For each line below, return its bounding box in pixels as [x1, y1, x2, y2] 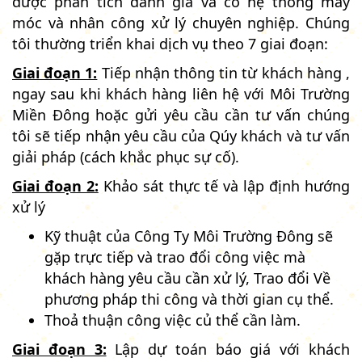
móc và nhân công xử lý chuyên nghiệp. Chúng [12, 12, 350, 32]
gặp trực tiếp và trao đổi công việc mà [44, 246, 305, 267]
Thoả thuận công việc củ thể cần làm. [44, 309, 301, 330]
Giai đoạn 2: [12, 175, 99, 196]
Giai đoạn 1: [12, 62, 98, 82]
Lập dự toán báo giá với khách [106, 339, 351, 359]
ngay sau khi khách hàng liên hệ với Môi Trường [12, 83, 350, 103]
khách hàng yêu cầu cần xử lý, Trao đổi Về [44, 267, 330, 288]
